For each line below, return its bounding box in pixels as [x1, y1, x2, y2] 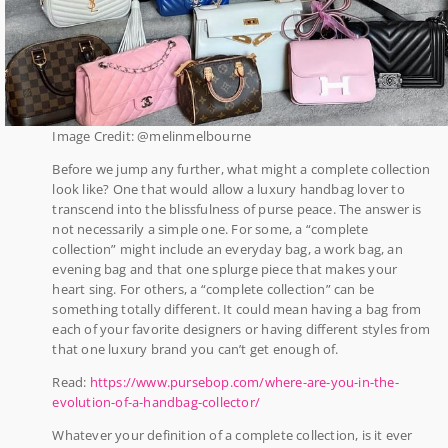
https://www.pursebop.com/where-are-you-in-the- [89, 373, 399, 392]
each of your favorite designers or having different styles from [52, 320, 430, 339]
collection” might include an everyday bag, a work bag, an [52, 240, 403, 259]
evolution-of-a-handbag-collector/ [52, 393, 260, 412]
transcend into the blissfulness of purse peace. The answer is [52, 200, 422, 219]
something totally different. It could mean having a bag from [52, 300, 422, 319]
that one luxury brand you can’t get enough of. [52, 340, 339, 359]
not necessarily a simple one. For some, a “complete [52, 220, 369, 239]
